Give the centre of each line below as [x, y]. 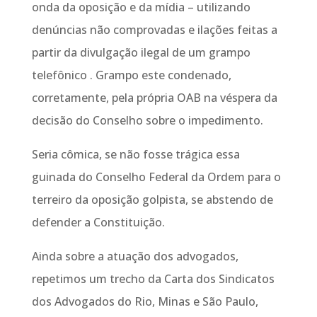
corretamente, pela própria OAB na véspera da [154, 98]
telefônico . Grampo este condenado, [131, 75]
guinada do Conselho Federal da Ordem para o [156, 177]
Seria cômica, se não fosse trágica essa [136, 154]
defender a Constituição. [98, 222]
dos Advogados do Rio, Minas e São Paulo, [145, 301]
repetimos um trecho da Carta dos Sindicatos [153, 279]
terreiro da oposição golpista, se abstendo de [152, 200]
